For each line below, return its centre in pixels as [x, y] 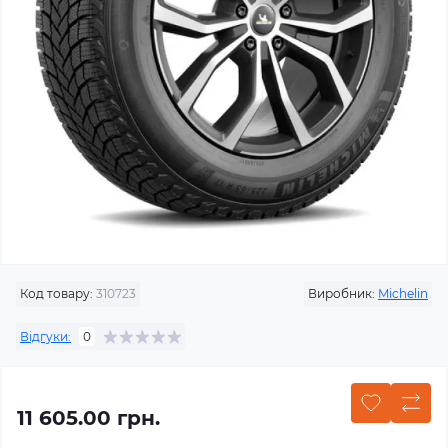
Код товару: [56, 293]
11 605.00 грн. [88, 418]
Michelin [403, 293]
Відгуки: [45, 336]
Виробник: [341, 293]
